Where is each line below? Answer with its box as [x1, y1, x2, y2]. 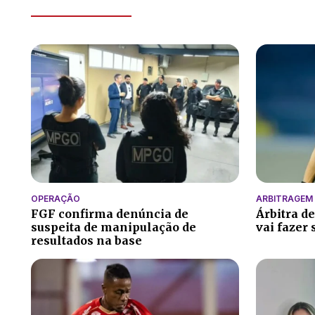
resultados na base [31, 233, 142, 248]
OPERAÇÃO [31, 193, 80, 205]
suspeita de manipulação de [31, 220, 196, 235]
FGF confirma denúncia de [31, 207, 188, 221]
